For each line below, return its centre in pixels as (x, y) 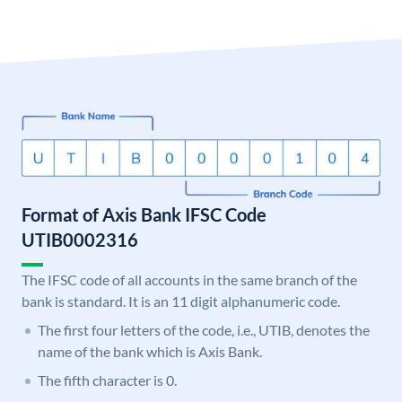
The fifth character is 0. (107, 380)
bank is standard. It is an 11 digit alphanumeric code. (181, 301)
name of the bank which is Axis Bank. (150, 352)
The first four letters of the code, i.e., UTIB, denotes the (204, 330)
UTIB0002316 (80, 240)
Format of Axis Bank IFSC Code (144, 215)
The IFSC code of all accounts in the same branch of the (189, 280)
